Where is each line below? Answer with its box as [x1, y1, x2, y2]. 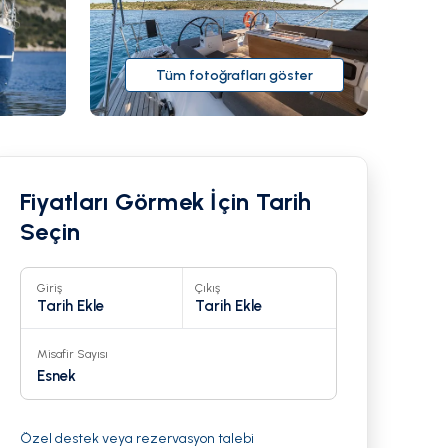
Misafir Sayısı [37, 347, 109, 362]
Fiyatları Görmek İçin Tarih [20, 187, 312, 217]
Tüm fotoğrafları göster [156, 66, 313, 84]
